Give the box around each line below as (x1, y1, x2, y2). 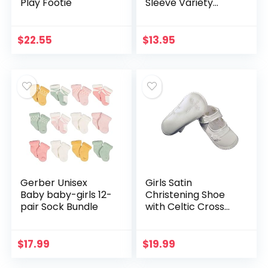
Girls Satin (145, 176, 193, 190)
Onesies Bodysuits (145, 8, 230, 22)
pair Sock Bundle (20, 200, 99, 214)
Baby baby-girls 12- (20, 188, 112, 202)
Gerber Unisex (20, 176, 88, 190)
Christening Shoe (145, 188, 226, 202)
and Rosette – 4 (145, 212, 221, 226)
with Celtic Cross (145, 200, 225, 214)
